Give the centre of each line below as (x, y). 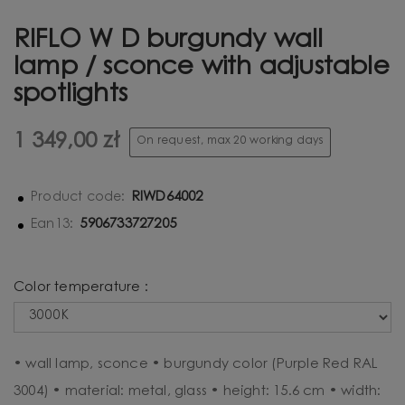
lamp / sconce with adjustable (202, 68)
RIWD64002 (167, 197)
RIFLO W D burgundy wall (169, 41)
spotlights (71, 95)
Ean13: (52, 225)
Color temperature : (83, 287)
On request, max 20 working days (230, 141)
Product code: (78, 198)
